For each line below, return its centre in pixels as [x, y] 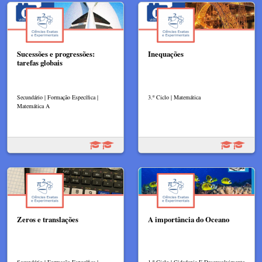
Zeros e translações [48, 219]
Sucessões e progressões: [56, 54]
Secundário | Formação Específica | [58, 97]
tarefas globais [40, 62]
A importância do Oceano [189, 219]
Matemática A [33, 106]
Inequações [166, 54]
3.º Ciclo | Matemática [174, 97]
